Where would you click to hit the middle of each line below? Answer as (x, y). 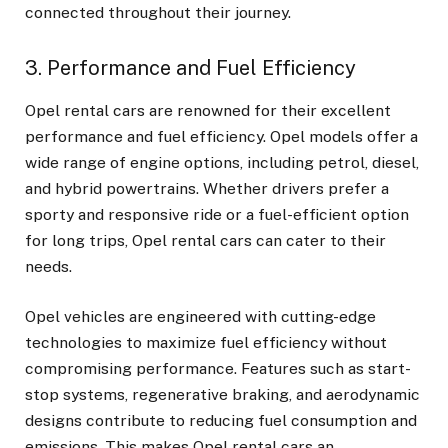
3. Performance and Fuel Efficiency (190, 67)
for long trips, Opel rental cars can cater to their (205, 240)
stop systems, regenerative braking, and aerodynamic (222, 395)
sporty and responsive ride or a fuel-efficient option (217, 214)
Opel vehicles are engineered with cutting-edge (200, 317)
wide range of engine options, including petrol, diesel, (222, 162)
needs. (48, 266)
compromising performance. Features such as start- (218, 369)
